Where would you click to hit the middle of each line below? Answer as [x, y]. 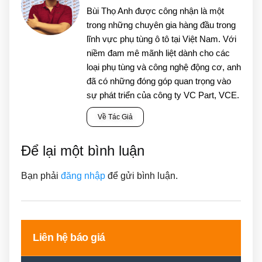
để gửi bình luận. [142, 175]
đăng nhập [83, 175]
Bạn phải [41, 175]
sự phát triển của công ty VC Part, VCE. [163, 95]
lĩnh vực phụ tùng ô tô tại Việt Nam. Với [161, 39]
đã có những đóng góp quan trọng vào [159, 81]
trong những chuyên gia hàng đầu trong [161, 25]
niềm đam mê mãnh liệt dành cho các [158, 53]
